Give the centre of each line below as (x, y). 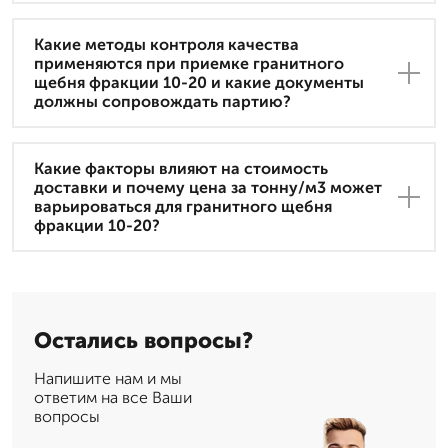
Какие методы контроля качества (166, 45)
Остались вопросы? (143, 341)
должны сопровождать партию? (162, 102)
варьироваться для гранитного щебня (183, 207)
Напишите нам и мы (108, 379)
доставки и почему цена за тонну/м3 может (208, 188)
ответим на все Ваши (113, 398)
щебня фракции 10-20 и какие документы (199, 83)
